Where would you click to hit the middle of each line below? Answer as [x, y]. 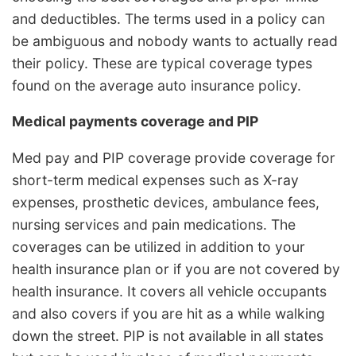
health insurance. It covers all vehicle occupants [169, 291]
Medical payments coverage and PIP [135, 122]
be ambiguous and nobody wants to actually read [175, 41]
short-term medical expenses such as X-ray [155, 180]
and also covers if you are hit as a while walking [168, 313]
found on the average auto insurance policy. [157, 85]
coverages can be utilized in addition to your [159, 246]
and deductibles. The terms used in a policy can [168, 18]
